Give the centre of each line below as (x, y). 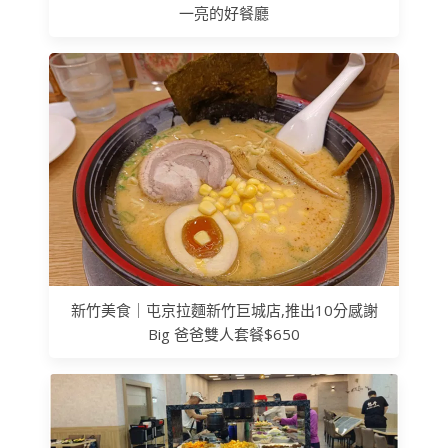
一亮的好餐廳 (224, 13)
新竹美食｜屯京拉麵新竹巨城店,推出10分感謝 (224, 310)
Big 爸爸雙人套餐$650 (224, 334)
